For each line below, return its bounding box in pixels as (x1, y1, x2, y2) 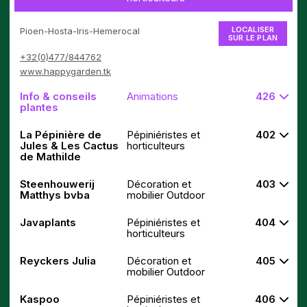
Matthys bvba (20, 188, 90, 201)
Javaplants (20, 216, 76, 229)
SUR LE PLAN (228, 33, 278, 42)
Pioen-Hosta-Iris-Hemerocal (20, 25, 140, 36)
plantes (20, 101, 58, 114)
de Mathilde (20, 150, 81, 163)
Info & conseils (20, 90, 97, 103)
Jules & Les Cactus (20, 139, 119, 152)
